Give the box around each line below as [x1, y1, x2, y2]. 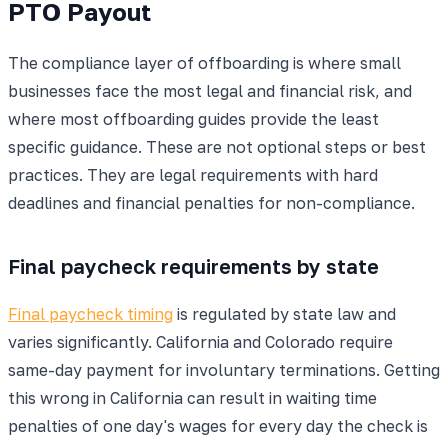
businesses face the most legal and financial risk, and [8, 80, 412, 101]
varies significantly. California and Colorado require [8, 331, 393, 352]
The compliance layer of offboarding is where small [8, 52, 401, 73]
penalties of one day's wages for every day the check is [8, 415, 428, 436]
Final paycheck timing [8, 303, 173, 324]
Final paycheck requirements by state [8, 253, 379, 278]
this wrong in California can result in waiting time [8, 387, 377, 408]
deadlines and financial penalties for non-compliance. [8, 192, 415, 213]
